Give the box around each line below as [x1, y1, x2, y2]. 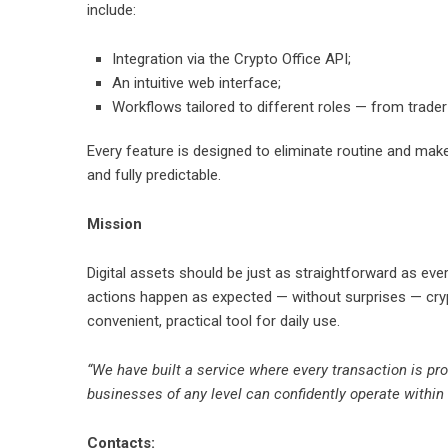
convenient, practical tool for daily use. [87, 312, 340, 330]
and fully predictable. [87, 166, 221, 184]
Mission [87, 215, 142, 233]
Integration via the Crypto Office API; [112, 50, 351, 68]
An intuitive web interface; [112, 74, 281, 92]
